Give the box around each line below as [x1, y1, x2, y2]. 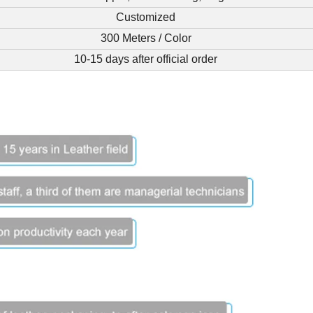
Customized [116, 11, 175, 24]
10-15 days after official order [74, 53, 217, 66]
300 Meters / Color [100, 32, 191, 45]
